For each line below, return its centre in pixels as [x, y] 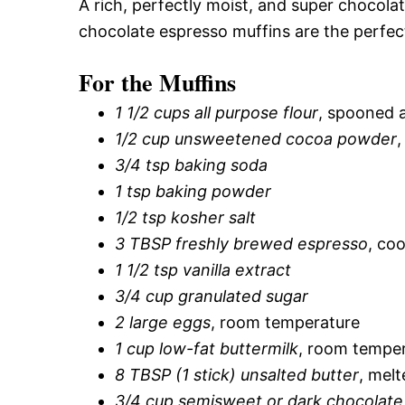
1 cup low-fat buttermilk [207, 348]
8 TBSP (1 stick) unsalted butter [237, 374]
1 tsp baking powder [193, 191]
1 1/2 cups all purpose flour [217, 112]
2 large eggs [163, 322]
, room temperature [285, 322]
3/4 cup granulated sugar [212, 296]
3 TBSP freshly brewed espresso [241, 243]
